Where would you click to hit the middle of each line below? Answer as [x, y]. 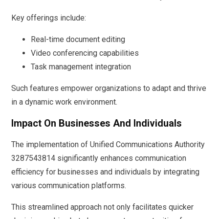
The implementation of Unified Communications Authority [108, 144]
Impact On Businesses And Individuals [97, 123]
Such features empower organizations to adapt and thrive [109, 88]
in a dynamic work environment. [64, 102]
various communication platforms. [69, 185]
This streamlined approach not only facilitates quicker [102, 207]
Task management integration [81, 66]
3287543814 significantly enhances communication [99, 158]
